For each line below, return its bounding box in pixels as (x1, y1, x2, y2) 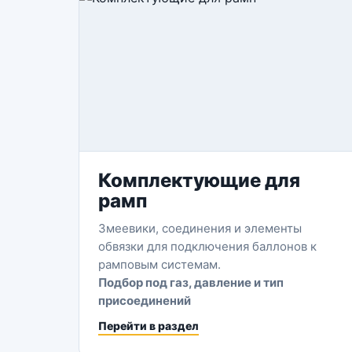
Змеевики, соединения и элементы (98, 221, 302, 236)
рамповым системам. (98, 257, 221, 272)
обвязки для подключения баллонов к (98, 239, 317, 254)
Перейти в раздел (98, 319, 199, 332)
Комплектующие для (98, 169, 300, 192)
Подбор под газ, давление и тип (98, 275, 284, 290)
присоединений (98, 293, 191, 308)
